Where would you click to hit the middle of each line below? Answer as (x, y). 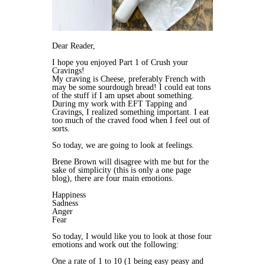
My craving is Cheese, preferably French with (129, 79)
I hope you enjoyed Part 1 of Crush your (120, 62)
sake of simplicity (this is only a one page (122, 170)
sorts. (61, 128)
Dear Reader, (74, 46)
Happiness (69, 195)
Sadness (65, 203)
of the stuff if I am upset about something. (123, 95)
